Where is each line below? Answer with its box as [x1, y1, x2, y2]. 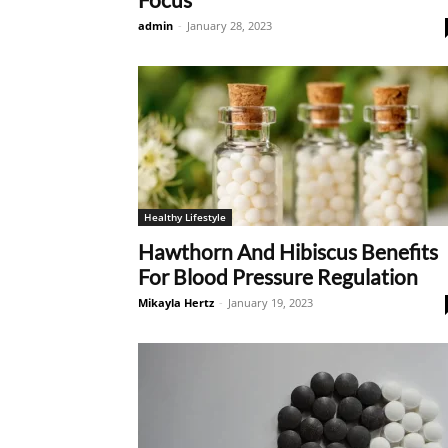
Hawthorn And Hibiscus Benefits [138, 239, 438, 264]
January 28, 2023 [187, 18, 272, 33]
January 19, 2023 [228, 295, 313, 310]
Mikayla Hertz [138, 295, 214, 310]
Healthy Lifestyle [144, 210, 226, 224]
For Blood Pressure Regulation [138, 264, 418, 289]
